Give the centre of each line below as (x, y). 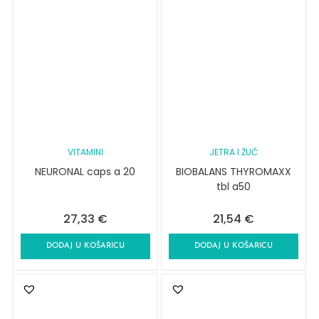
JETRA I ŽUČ (234, 152)
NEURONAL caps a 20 (85, 172)
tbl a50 (234, 187)
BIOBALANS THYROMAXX (234, 172)
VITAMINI (85, 152)
